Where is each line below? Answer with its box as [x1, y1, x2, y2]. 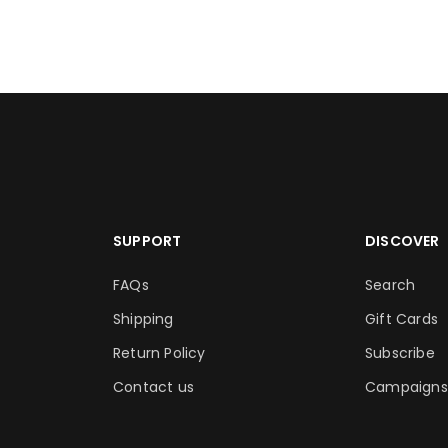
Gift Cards [365, 309, 438, 329]
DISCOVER [365, 231, 440, 251]
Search [365, 275, 416, 295]
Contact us [113, 377, 194, 397]
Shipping [113, 309, 174, 329]
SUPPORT [113, 231, 182, 251]
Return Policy [113, 343, 206, 363]
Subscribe [365, 343, 435, 363]
